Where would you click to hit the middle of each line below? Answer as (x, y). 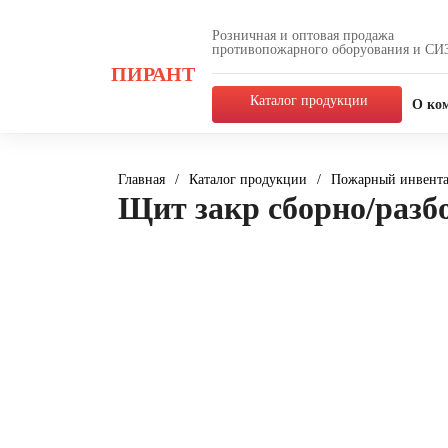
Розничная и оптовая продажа (303, 35)
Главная (141, 179)
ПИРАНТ (153, 73)
